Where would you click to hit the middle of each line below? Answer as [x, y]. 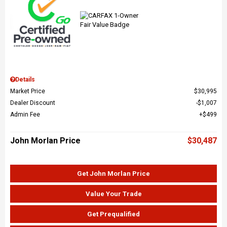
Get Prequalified [113, 214]
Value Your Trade [113, 194]
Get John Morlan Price [113, 173]
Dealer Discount [33, 103]
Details [25, 79]
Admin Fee [25, 114]
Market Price [28, 91]
